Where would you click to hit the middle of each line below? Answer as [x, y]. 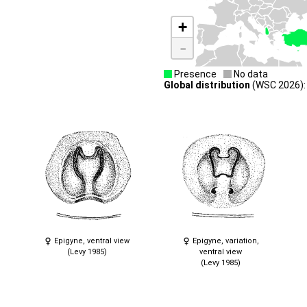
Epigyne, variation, [224, 241]
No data [250, 74]
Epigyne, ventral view [91, 241]
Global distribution [207, 85]
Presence [194, 74]
